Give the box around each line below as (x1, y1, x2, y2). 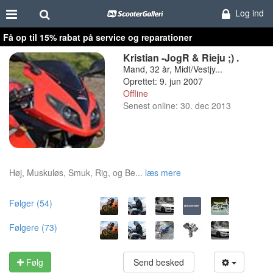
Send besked (130, 255, 186, 268)
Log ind (235, 7, 264, 19)
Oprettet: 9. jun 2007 (122, 75, 203, 87)
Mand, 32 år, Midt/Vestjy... (122, 63, 222, 75)
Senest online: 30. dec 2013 (122, 99, 231, 112)
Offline (122, 87, 148, 99)
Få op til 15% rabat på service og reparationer (3, 31, 192, 43)
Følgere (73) (9, 221, 57, 233)
